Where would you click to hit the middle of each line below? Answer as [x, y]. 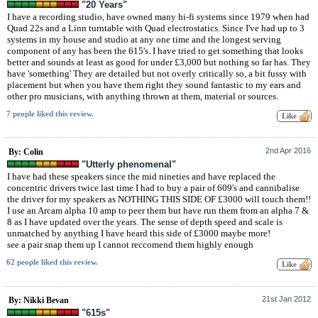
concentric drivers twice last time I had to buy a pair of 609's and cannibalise [153, 187]
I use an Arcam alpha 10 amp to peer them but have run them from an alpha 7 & [158, 210]
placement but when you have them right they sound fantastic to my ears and [154, 84]
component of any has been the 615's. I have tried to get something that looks [155, 50]
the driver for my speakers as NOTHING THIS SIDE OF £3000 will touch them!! [159, 199]
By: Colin [26, 152]
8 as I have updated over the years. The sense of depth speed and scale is [145, 221]
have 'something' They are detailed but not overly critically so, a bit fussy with [157, 73]
